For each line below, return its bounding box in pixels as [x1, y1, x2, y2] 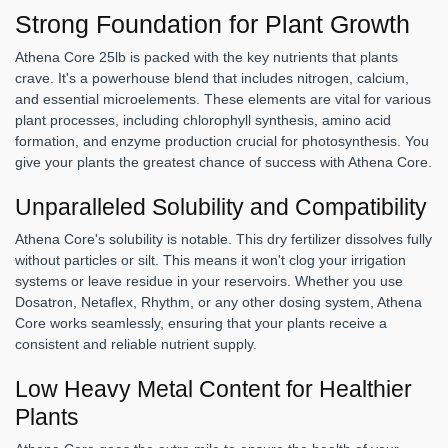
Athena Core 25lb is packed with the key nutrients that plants [15, 48, 398, 65]
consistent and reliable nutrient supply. [15, 335, 257, 352]
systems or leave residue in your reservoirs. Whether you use [15, 272, 403, 289]
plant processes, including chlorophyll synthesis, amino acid [15, 111, 391, 128]
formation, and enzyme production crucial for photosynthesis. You [15, 132, 429, 149]
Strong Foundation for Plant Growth [15, 9, 410, 38]
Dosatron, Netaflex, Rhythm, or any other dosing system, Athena [15, 293, 422, 310]
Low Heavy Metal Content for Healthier [15, 375, 412, 402]
